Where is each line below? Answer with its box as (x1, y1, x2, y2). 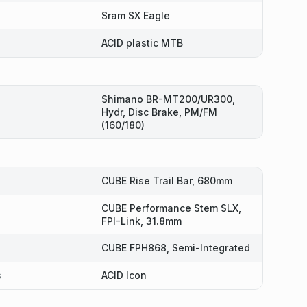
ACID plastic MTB (101, 37, 183, 49)
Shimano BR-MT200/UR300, (101, 93, 235, 105)
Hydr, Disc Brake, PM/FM (101, 106, 217, 118)
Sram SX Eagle (101, 10, 170, 21)
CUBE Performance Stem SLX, (101, 202, 241, 214)
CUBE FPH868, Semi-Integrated (101, 242, 250, 254)
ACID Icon (101, 269, 147, 281)
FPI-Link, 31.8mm (101, 215, 182, 227)
